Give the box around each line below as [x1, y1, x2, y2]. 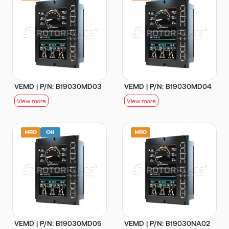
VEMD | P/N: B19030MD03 [14, 81, 102, 90]
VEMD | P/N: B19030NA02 [124, 218, 210, 227]
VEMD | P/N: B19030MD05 [14, 218, 101, 227]
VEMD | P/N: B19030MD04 [124, 81, 212, 90]
